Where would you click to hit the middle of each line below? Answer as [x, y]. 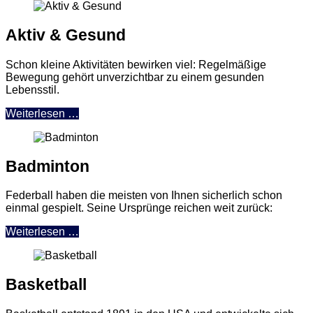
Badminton [48, 166]
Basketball [46, 285]
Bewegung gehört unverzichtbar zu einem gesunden [135, 77]
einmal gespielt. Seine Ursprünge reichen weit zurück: [139, 208]
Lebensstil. [32, 89]
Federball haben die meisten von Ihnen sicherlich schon [144, 195]
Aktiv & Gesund [66, 35]
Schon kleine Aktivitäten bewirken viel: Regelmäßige [136, 64]
